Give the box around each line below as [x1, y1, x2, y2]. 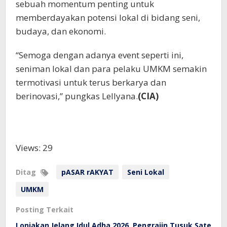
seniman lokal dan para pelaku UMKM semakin [16, 63, 207, 75]
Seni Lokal [127, 167, 164, 177]
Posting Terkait [16, 205, 73, 215]
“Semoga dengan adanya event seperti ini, [16, 49, 183, 61]
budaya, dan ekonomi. [16, 25, 106, 37]
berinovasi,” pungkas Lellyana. [16, 90, 138, 102]
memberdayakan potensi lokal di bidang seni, [16, 12, 200, 24]
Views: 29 [16, 142, 53, 154]
